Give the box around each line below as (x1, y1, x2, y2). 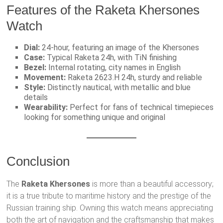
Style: (24, 83, 46, 93)
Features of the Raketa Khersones (6, 2, 200, 18)
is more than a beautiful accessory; (90, 179, 214, 189)
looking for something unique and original (24, 112, 166, 122)
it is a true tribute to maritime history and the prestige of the (6, 191, 212, 201)
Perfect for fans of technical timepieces (68, 103, 214, 112)
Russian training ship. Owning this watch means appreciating (6, 203, 214, 213)
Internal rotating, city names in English (46, 63, 181, 73)
